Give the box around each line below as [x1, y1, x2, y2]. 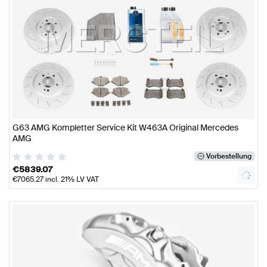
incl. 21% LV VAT [44, 175, 99, 185]
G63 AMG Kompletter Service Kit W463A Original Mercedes [13, 122, 238, 133]
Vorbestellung [206, 151, 252, 162]
